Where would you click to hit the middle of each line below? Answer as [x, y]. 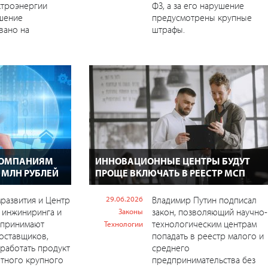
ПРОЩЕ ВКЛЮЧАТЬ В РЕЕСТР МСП [170, 173]
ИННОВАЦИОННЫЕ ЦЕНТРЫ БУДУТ [172, 161]
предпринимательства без [203, 259]
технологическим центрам [204, 223]
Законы [130, 211]
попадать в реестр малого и [208, 235]
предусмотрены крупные [202, 17]
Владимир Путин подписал [204, 200]
